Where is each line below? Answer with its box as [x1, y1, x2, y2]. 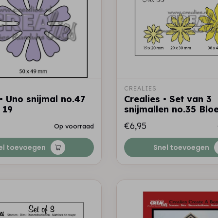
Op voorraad [54, 122, 94, 130]
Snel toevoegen [153, 143, 209, 152]
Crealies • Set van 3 [124, 93, 212, 105]
